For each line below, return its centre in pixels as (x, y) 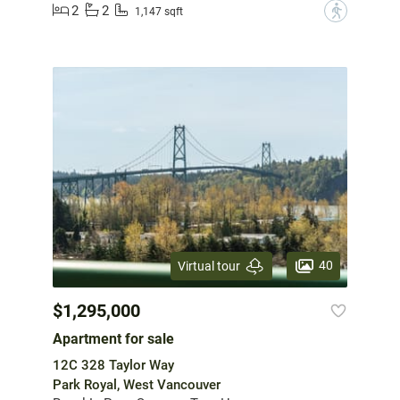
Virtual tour (209, 266)
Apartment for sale (113, 339)
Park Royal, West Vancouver (137, 385)
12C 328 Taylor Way (113, 366)
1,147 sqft (159, 12)
